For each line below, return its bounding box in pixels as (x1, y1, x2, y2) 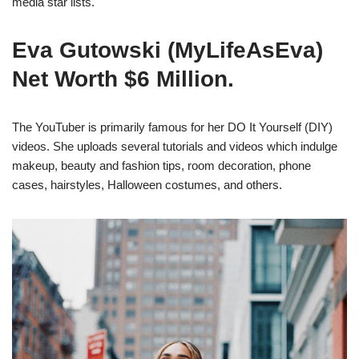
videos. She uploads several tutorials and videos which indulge (12, 139, 337, 154)
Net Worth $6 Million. (12, 67, 234, 92)
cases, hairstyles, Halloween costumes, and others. (12, 178, 282, 192)
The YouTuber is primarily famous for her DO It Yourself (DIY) (12, 120, 333, 135)
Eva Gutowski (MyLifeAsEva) (12, 38, 323, 63)
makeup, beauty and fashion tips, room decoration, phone (12, 159, 311, 173)
